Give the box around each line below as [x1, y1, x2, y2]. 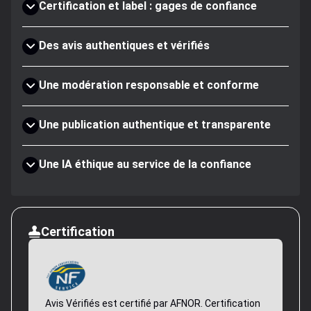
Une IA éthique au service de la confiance [39, 158, 251, 171]
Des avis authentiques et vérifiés [39, 39, 210, 52]
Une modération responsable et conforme [39, 78, 259, 92]
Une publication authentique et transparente [39, 118, 271, 131]
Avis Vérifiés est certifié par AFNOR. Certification [45, 298, 260, 309]
